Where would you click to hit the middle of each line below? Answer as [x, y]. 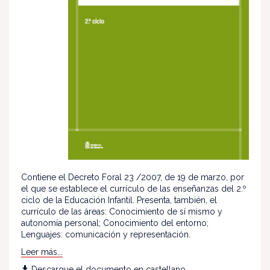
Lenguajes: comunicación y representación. [106, 234]
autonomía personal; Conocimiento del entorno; [115, 223]
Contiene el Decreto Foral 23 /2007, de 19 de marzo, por [133, 177]
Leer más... [42, 252]
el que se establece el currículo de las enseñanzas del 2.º [134, 188]
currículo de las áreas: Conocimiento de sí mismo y [122, 211]
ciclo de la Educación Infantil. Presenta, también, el [119, 200]
